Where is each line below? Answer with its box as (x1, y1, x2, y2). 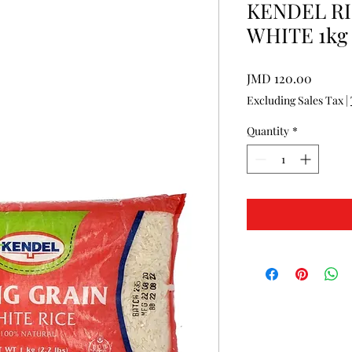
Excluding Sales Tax (247, 92, 343, 108)
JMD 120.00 (247, 69, 312, 86)
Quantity (247, 123, 289, 138)
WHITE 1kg (247, 20, 348, 49)
